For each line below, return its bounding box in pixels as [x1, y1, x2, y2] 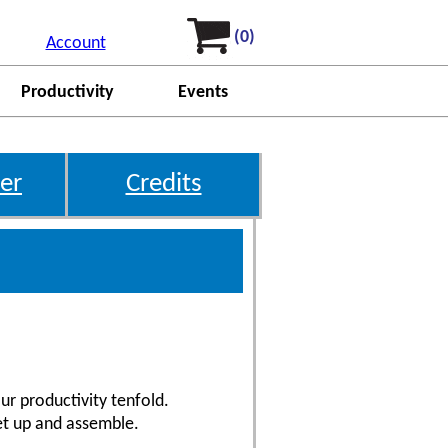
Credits [125, 171, 202, 198]
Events [177, 83, 228, 102]
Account [45, 34, 106, 53]
